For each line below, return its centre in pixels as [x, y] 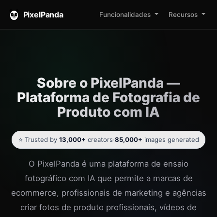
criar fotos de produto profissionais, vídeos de [108, 208]
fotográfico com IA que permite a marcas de [108, 178]
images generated [170, 140]
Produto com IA [108, 112]
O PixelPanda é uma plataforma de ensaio [108, 164]
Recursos [183, 14]
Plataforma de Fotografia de [108, 97]
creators [99, 140]
